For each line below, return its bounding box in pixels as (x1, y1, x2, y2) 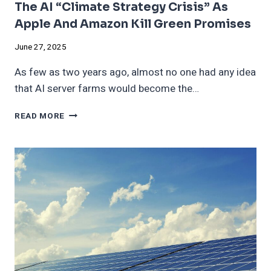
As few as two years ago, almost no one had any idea (15, 64, 256, 80)
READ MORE (15, 109, 65, 122)
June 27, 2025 (15, 41, 67, 53)
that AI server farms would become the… (15, 80, 199, 96)
